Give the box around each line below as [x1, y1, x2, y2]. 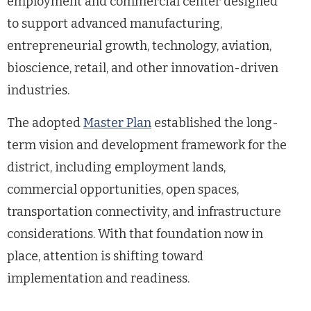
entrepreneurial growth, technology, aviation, [7, 38, 271, 53]
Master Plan [83, 115, 151, 131]
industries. [7, 83, 69, 98]
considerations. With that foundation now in [7, 226, 263, 242]
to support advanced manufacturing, [7, 16, 222, 31]
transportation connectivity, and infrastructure [7, 204, 281, 219]
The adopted [7, 115, 83, 131]
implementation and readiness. [7, 271, 190, 286]
